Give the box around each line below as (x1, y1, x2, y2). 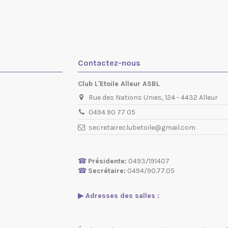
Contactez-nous (78, 58, 141, 68)
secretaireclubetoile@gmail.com (89, 123, 196, 132)
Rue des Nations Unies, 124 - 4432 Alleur (89, 93, 218, 102)
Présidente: (88, 157, 127, 166)
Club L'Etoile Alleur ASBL (78, 79, 160, 88)
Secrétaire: (88, 166, 126, 176)
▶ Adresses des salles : (78, 191, 160, 201)
